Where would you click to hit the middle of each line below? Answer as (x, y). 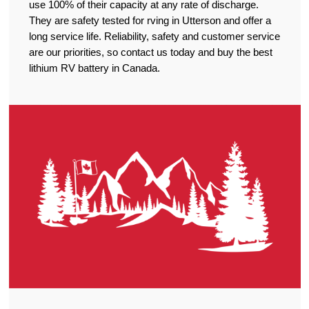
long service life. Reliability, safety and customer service (154, 37)
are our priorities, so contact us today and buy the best (150, 52)
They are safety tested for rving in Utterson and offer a (150, 21)
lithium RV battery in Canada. (94, 68)
